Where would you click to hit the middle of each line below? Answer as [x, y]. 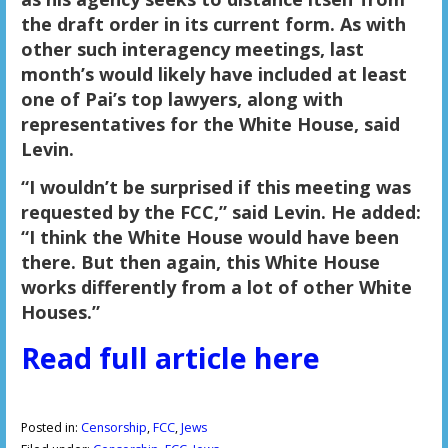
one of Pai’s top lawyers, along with [181, 99]
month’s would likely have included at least [213, 74]
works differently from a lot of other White [216, 287]
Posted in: [50, 428]
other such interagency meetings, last [192, 49]
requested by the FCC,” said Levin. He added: [220, 212]
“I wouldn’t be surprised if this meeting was [215, 187]
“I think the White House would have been [209, 237]
